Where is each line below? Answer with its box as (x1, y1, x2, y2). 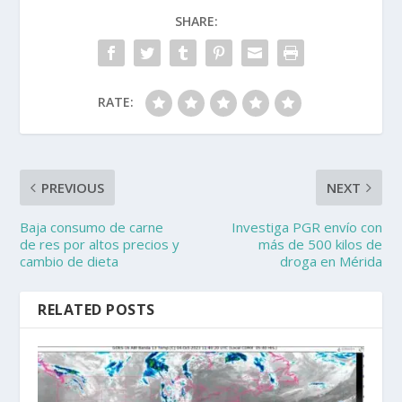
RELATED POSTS (38, 300, 155, 320)
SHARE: (175, 13, 218, 31)
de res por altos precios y (20, 235, 180, 254)
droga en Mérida (279, 252, 382, 271)
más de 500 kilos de (258, 235, 382, 254)
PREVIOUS (41, 179, 105, 197)
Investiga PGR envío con (231, 218, 382, 237)
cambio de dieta (20, 252, 119, 271)
